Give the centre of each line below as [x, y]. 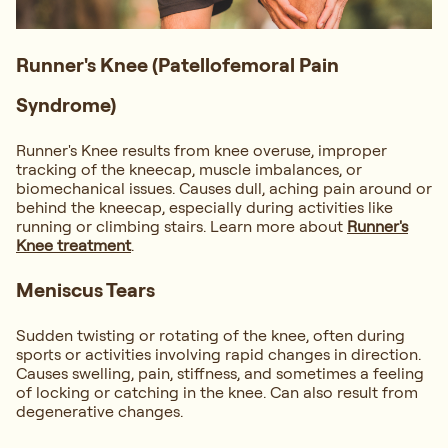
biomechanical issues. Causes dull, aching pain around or [224, 188]
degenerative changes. [99, 411]
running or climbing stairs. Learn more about [181, 226]
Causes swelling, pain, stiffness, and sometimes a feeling [220, 373]
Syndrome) [66, 105]
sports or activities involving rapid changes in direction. [218, 354]
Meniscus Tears [85, 290]
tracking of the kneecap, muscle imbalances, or [189, 169]
